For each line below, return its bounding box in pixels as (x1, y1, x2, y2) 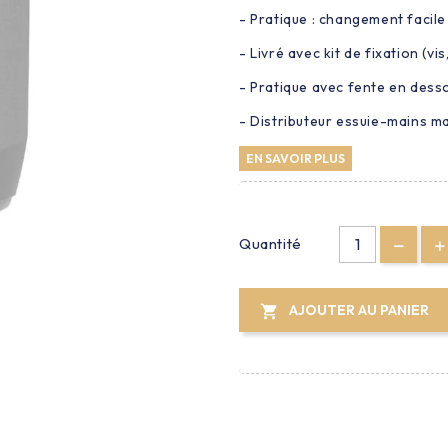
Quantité (238, 234, 302, 254)
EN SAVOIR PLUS (245, 149, 345, 166)
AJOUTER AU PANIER (288, 300, 429, 319)
